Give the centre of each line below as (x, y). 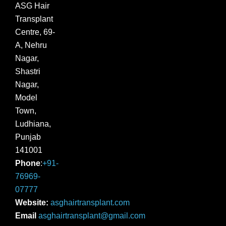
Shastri (28, 72)
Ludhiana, (33, 124)
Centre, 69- (35, 32)
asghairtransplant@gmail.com (92, 216)
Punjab (28, 137)
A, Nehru (31, 45)
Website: (32, 203)
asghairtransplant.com (90, 203)
